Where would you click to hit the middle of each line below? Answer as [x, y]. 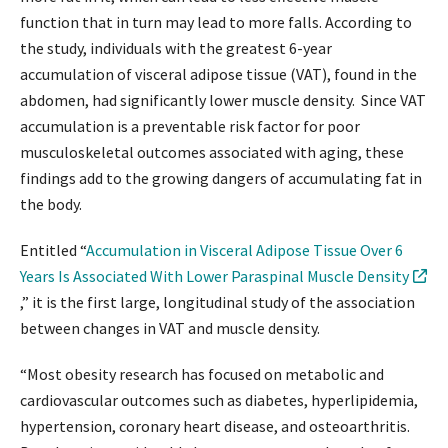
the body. [51, 203]
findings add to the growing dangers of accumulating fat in [221, 177]
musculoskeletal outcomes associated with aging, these [212, 151]
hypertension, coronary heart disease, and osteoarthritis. [215, 425]
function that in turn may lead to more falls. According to [216, 21]
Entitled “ [53, 249]
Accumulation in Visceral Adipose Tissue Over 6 [244, 249]
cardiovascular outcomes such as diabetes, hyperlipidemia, [219, 399]
